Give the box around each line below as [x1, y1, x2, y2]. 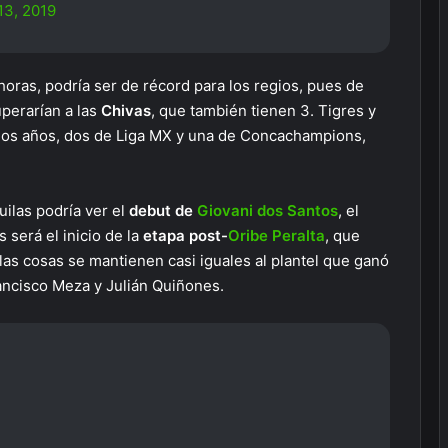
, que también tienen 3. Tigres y [151, 101, 376, 120]
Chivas [101, 101, 151, 120]
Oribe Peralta [228, 226, 325, 245]
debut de [129, 201, 197, 220]
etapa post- [143, 226, 228, 245]
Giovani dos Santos [197, 201, 338, 220]
